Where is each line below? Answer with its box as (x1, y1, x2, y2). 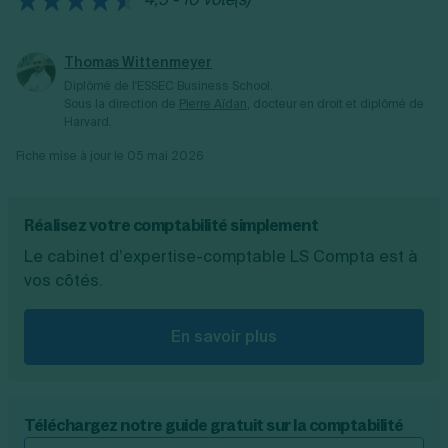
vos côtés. (24, 270, 103, 291)
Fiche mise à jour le (16, 148, 127, 164)
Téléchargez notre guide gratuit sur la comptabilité (24, 415, 404, 435)
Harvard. (64, 114, 112, 130)
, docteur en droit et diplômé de (247, 96, 424, 112)
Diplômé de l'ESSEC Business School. (64, 78, 273, 94)
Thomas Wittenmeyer (64, 53, 212, 71)
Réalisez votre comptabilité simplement (24, 215, 318, 235)
